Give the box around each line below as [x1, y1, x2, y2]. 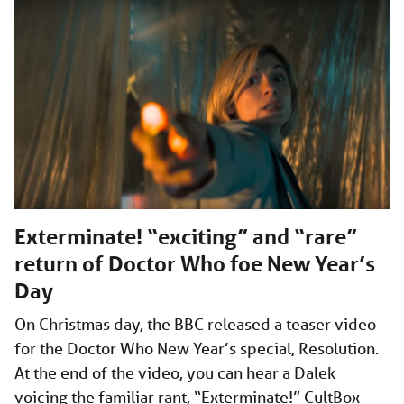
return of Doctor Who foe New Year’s [14, 251, 375, 278]
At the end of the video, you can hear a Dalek [14, 363, 335, 383]
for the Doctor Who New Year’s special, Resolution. [14, 338, 379, 359]
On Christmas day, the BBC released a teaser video [14, 314, 376, 335]
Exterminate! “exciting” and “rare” [14, 224, 357, 251]
